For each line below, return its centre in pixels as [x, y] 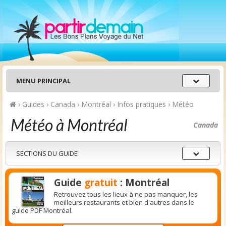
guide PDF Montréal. [42, 210]
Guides [33, 104]
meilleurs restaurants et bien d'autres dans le [124, 202]
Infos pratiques [142, 104]
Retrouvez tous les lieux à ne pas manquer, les [126, 194]
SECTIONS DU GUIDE [47, 153]
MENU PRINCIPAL [43, 81]
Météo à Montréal [69, 125]
